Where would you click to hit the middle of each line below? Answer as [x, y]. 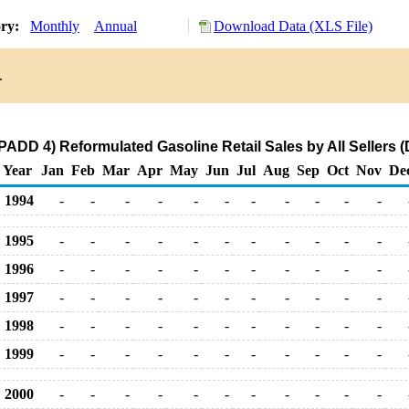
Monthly [55, 26]
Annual [115, 26]
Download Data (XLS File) [293, 26]
